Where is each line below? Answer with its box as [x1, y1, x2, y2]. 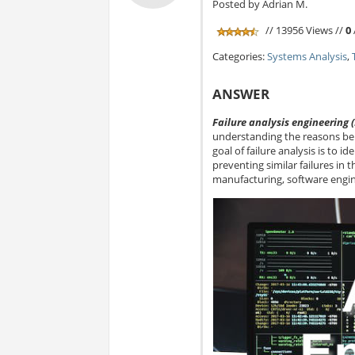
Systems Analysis [266, 49, 347, 64]
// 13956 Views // [262, 23, 345, 38]
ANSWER [212, 85, 269, 104]
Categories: [212, 49, 267, 64]
